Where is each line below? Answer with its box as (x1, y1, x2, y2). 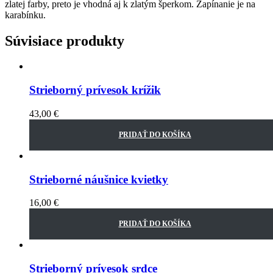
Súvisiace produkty (5, 32, 124, 49)
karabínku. (5, 9, 46, 20)
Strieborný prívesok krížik (29, 83, 161, 97)
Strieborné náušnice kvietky (29, 172, 168, 186)
